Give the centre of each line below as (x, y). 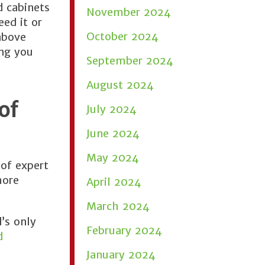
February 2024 (124, 230)
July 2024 (112, 109)
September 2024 (130, 61)
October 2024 (122, 36)
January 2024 (121, 255)
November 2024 (129, 12)
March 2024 (118, 206)
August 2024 (120, 85)
